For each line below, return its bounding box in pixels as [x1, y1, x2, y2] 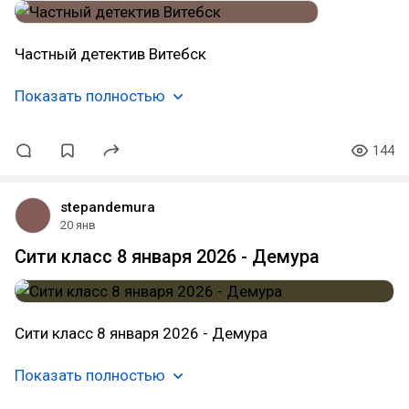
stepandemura [60, 199, 155, 215]
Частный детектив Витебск [15, 45, 206, 63]
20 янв [60, 218, 96, 232]
